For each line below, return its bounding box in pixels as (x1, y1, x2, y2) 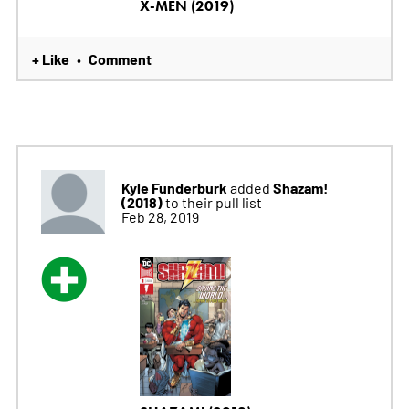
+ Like (31, 47, 69, 68)
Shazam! (272, 176, 329, 197)
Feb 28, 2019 (121, 206, 199, 225)
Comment (88, 47, 152, 68)
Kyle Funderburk (121, 176, 227, 197)
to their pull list (164, 192, 262, 211)
